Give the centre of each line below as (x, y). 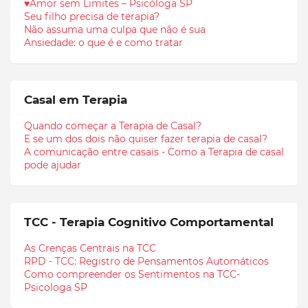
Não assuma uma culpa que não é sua (115, 29)
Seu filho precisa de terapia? (92, 16)
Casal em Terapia (76, 99)
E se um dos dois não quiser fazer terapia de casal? (146, 139)
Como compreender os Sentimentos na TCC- (132, 274)
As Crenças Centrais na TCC (90, 248)
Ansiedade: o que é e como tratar (103, 42)
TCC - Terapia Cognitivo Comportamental (149, 222)
